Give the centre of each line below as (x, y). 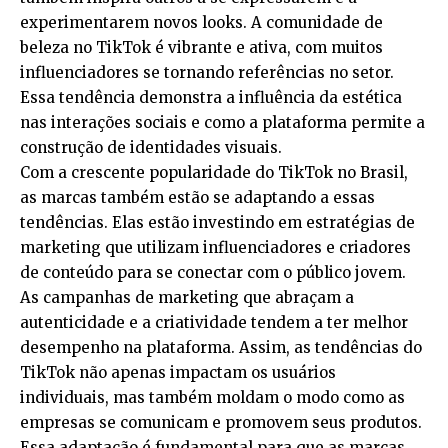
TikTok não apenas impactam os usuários (178, 373)
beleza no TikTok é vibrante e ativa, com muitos (201, 48)
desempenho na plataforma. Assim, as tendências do (221, 348)
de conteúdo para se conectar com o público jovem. (213, 273)
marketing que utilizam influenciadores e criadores (215, 248)
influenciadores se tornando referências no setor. (207, 73)
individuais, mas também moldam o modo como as (212, 398)
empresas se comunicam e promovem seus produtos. (221, 423)
